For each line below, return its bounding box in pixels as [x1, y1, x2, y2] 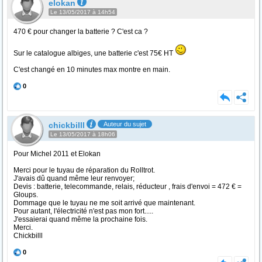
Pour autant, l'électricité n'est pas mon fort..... [13, 207, 153, 215]
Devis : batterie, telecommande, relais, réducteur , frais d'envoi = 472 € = [13, 182, 242, 191]
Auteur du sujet [104, 120, 146, 127]
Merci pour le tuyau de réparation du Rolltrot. [13, 166, 155, 174]
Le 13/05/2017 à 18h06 [50, 131, 115, 137]
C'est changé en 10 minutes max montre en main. [13, 65, 170, 74]
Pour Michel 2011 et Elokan [13, 150, 101, 158]
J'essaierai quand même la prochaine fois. [13, 215, 147, 223]
